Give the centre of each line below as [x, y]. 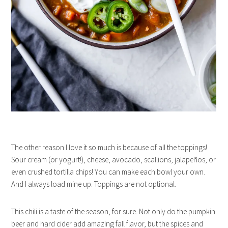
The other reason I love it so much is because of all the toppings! [109, 147]
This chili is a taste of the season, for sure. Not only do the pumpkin [113, 211]
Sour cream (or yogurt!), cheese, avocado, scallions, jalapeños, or [114, 159]
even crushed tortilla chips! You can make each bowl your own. [108, 172]
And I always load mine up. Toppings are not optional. [94, 184]
